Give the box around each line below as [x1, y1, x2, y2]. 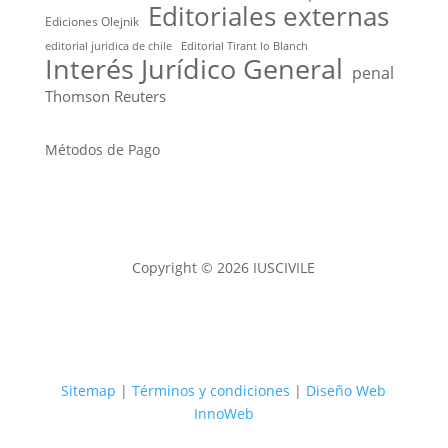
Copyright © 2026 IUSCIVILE [132, 258, 316, 278]
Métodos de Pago [44, 140, 160, 160]
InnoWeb [193, 404, 254, 424]
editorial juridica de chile [44, 39, 172, 54]
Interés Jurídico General [44, 51, 343, 88]
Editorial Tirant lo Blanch [180, 39, 308, 54]
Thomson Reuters [44, 86, 166, 107]
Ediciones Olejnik [44, 13, 139, 31]
